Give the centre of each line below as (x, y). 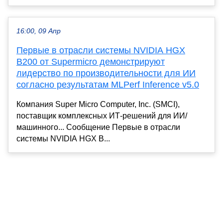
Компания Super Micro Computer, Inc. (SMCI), (98, 104)
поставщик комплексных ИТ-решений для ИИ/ (102, 115)
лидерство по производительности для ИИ (106, 73)
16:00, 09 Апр (39, 31)
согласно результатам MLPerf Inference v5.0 (108, 84)
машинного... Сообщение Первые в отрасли (98, 127)
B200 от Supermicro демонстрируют (91, 61)
